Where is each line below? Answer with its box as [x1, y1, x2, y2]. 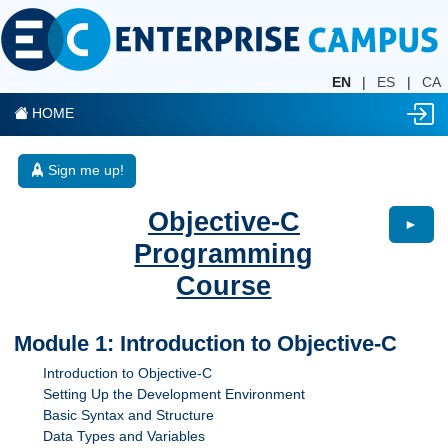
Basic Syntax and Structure [43, 406, 215, 423]
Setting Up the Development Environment [43, 385, 306, 402]
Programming [134, 237, 314, 269]
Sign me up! [47, 162, 124, 179]
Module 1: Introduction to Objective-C [14, 330, 398, 356]
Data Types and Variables [43, 427, 206, 444]
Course [176, 269, 272, 301]
